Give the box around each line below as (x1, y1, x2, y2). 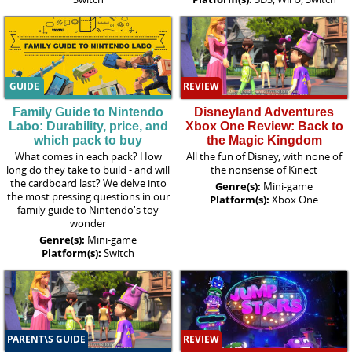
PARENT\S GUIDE (7, 332, 86, 346)
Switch (104, 245, 134, 260)
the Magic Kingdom (206, 133, 322, 147)
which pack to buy (34, 133, 142, 147)
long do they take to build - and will (6, 162, 170, 177)
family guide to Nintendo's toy (17, 202, 159, 217)
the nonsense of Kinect (211, 162, 317, 177)
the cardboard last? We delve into (9, 175, 167, 190)
